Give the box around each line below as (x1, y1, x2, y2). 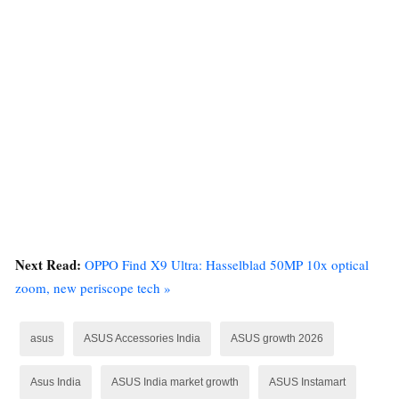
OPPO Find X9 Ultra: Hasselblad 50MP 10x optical (85, 255, 369, 273)
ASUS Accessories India (84, 331, 200, 345)
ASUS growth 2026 (231, 331, 323, 345)
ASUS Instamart (269, 375, 346, 388)
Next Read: (15, 254, 85, 274)
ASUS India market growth (111, 375, 239, 388)
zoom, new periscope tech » (15, 278, 171, 297)
